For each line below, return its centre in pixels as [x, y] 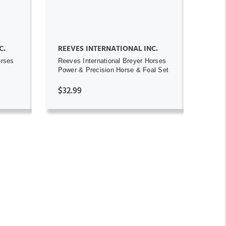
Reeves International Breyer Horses [112, 61]
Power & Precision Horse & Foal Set [113, 70]
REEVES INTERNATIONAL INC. [108, 48]
